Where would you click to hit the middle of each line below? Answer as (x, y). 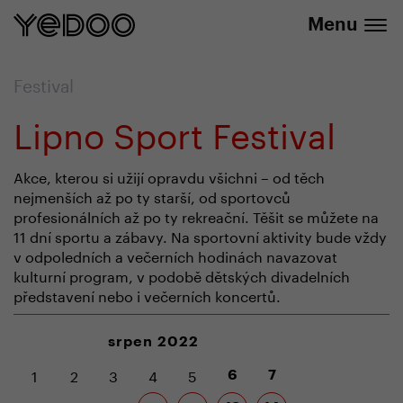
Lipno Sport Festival (175, 131)
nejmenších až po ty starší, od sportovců (152, 196)
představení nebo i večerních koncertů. (147, 295)
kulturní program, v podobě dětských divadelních (182, 275)
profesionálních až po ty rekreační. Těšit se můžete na (196, 215)
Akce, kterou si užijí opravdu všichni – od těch (169, 176)
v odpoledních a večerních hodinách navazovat (175, 255)
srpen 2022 (153, 342)
